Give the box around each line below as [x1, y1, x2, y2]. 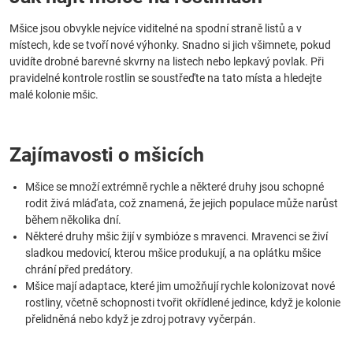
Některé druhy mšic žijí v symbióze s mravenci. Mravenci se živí [25, 230, 328, 243]
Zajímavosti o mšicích [9, 143, 204, 166]
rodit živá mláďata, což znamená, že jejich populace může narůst [25, 197, 338, 210]
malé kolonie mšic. [9, 88, 98, 101]
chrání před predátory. [25, 263, 133, 276]
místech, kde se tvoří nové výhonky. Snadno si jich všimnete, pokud [9, 39, 331, 51]
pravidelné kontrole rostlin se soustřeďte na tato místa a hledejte [9, 72, 321, 84]
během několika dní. [25, 214, 121, 226]
